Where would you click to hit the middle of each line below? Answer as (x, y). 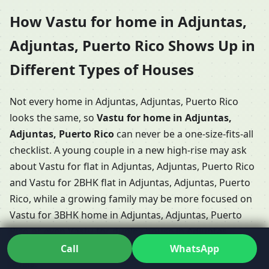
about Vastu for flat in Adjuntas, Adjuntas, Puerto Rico (132, 166)
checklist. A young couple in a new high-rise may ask (128, 150)
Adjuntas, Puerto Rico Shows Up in (132, 46)
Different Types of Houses (102, 70)
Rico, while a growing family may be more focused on (131, 198)
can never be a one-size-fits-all (184, 134)
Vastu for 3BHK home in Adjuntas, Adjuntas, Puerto (126, 215)
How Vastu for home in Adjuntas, (128, 22)
